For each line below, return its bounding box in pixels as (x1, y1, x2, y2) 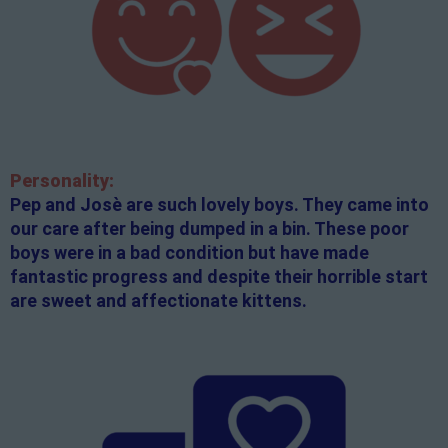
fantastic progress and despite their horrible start (10, 266, 428, 288)
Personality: (10, 170, 114, 192)
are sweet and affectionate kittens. (10, 290, 307, 312)
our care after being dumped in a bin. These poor (10, 218, 409, 240)
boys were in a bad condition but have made (10, 242, 369, 264)
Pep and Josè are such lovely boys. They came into (10, 194, 429, 216)
